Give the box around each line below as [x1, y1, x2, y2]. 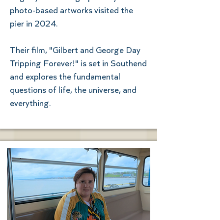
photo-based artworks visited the [10, 5, 133, 15]
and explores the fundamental [10, 71, 120, 82]
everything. [10, 98, 51, 108]
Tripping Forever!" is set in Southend [10, 58, 147, 68]
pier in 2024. [10, 18, 58, 28]
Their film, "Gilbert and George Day [10, 45, 140, 55]
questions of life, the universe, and [10, 84, 137, 95]
